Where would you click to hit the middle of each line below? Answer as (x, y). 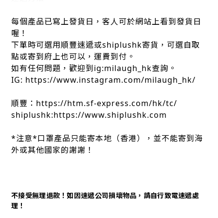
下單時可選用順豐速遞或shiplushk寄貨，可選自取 (106, 45)
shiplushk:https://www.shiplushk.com (89, 115)
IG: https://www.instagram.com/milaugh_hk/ (103, 80)
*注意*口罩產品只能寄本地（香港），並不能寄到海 (107, 138)
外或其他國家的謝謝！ (53, 150)
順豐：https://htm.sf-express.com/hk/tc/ (94, 103)
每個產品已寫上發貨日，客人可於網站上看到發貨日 (106, 21)
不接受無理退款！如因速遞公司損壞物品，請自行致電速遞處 (105, 196)
